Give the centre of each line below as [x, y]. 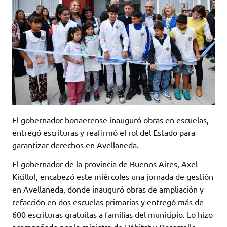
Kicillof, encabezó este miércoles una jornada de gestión [113, 176]
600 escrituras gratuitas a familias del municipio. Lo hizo [112, 214]
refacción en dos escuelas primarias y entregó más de [108, 201]
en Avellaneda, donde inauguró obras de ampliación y [108, 189]
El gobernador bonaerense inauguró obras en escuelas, [110, 119]
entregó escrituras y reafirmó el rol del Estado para [104, 132]
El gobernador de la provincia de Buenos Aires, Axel [105, 163]
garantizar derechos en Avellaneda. [75, 145]
